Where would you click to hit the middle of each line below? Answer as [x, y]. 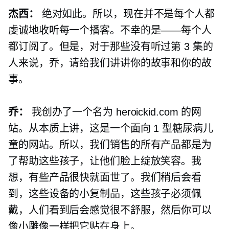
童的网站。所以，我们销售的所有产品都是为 [110, 145]
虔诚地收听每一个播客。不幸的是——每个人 [110, 30]
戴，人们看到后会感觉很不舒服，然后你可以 [110, 210]
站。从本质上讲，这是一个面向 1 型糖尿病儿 [111, 129]
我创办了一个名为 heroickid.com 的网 [115, 112]
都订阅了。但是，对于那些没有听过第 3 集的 [111, 47]
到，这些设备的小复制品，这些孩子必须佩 [105, 194]
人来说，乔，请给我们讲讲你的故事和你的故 [110, 63]
